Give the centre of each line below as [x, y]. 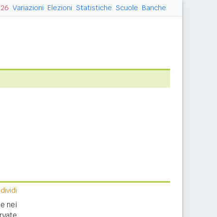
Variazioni [28, 8]
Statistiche [94, 8]
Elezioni [60, 8]
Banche [154, 8]
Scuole [127, 8]
